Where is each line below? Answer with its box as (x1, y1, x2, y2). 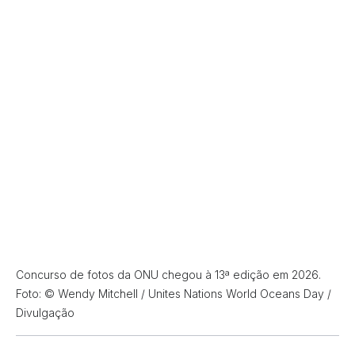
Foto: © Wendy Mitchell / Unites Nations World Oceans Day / (16, 287, 331, 300)
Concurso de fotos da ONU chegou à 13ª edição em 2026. (16, 268, 321, 281)
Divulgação (16, 306, 74, 319)
